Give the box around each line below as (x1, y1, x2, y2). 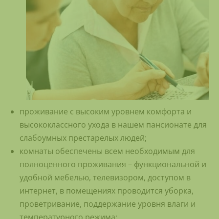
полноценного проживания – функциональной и (20, 158, 206, 170)
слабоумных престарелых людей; (20, 132, 147, 143)
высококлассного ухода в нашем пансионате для (20, 119, 207, 130)
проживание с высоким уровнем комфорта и (20, 106, 192, 117)
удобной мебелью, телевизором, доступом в (20, 172, 191, 183)
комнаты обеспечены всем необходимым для (20, 145, 195, 156)
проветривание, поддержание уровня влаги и (20, 198, 196, 209)
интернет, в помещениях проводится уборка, (20, 185, 194, 196)
